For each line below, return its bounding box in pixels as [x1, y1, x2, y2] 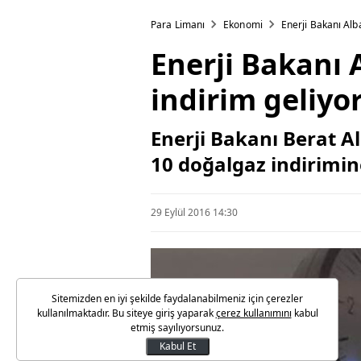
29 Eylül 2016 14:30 [151, 205, 238, 219]
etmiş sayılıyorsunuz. [131, 321, 224, 334]
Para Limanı [151, 18, 205, 32]
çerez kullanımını [215, 306, 292, 320]
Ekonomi [223, 18, 263, 32]
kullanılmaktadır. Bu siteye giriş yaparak [36, 306, 216, 320]
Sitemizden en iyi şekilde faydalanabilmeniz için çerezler [52, 292, 303, 305]
